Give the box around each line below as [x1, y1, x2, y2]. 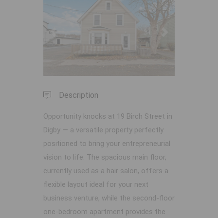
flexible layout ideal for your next [43, 180, 148, 189]
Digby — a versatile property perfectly [43, 126, 163, 135]
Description [59, 91, 98, 100]
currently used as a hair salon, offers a [43, 166, 168, 176]
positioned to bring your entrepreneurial [43, 139, 170, 148]
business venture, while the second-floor [43, 194, 175, 203]
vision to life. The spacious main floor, [43, 153, 166, 162]
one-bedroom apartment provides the [43, 207, 165, 217]
